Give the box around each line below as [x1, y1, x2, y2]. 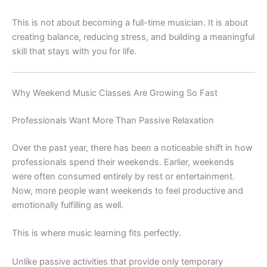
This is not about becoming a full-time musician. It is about [12, 17, 248, 28]
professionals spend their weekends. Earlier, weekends [12, 156, 234, 167]
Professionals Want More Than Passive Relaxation [12, 115, 214, 126]
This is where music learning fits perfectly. [12, 228, 181, 239]
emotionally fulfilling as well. [12, 199, 123, 210]
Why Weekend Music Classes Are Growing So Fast [12, 88, 218, 99]
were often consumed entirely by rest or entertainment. [12, 170, 235, 182]
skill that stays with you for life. [12, 45, 136, 57]
